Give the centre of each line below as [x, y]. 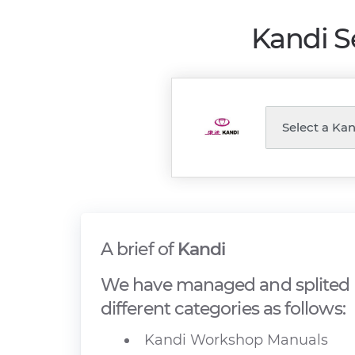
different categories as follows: [223, 309]
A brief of [139, 249]
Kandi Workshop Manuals [236, 340]
